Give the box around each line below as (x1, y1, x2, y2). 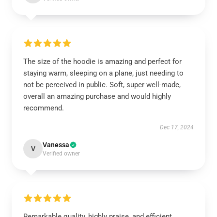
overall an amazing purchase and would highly (23, 92, 171, 101)
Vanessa (43, 141, 69, 149)
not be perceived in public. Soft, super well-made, (23, 80, 181, 89)
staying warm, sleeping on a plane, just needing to (23, 69, 184, 77)
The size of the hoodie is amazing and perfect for (23, 57, 182, 66)
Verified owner (43, 150, 80, 157)
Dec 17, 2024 (160, 124, 194, 131)
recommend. (23, 104, 64, 112)
